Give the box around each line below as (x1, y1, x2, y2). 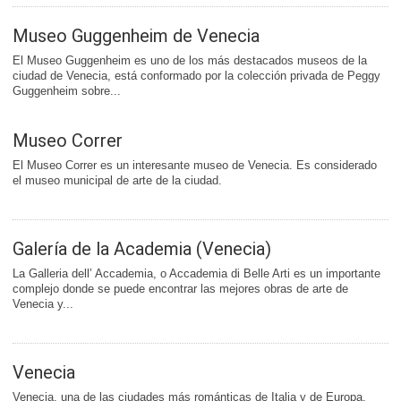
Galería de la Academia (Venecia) (13, 238, 271, 260)
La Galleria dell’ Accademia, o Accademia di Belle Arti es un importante (13, 267, 380, 281)
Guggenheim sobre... (13, 84, 121, 98)
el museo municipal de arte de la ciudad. (13, 174, 222, 188)
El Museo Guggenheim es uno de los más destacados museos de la (13, 54, 367, 68)
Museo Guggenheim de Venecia (13, 25, 260, 47)
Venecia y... (13, 297, 73, 311)
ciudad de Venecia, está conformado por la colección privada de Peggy (13, 69, 380, 83)
